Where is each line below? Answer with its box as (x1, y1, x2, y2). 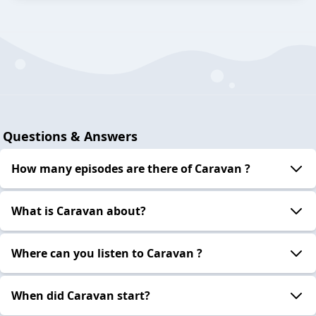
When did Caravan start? (11, 287, 150, 303)
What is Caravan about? (11, 202, 146, 219)
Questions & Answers (3, 127, 138, 145)
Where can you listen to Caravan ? (11, 245, 202, 261)
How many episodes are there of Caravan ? (11, 160, 250, 176)
